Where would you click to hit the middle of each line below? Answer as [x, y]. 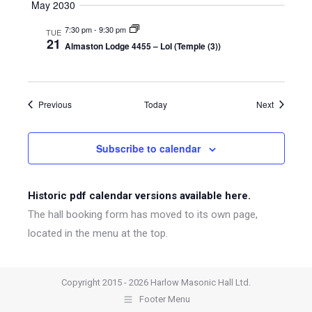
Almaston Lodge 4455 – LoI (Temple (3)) [142, 46]
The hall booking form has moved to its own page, [142, 214]
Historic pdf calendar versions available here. [139, 196]
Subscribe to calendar [148, 148]
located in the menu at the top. [97, 233]
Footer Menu [164, 299]
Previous [55, 104]
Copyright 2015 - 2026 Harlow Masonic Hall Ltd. [156, 282]
